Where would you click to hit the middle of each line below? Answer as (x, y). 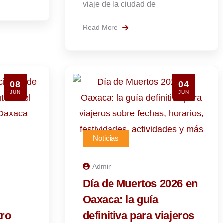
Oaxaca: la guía (120, 199)
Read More (101, 27)
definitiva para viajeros (138, 215)
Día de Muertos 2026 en (140, 183)
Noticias (106, 138)
